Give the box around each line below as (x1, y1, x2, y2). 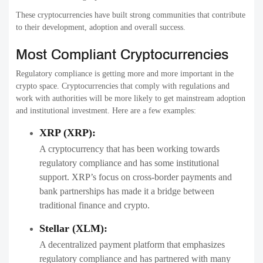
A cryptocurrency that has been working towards (39, 144, 220, 154)
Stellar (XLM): (39, 222, 107, 235)
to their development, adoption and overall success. (16, 23, 186, 32)
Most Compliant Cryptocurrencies (16, 47, 228, 63)
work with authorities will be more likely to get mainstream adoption (16, 94, 245, 103)
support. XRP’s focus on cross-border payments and (39, 172, 232, 183)
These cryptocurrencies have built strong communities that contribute (16, 11, 245, 20)
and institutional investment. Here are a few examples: (16, 106, 196, 116)
